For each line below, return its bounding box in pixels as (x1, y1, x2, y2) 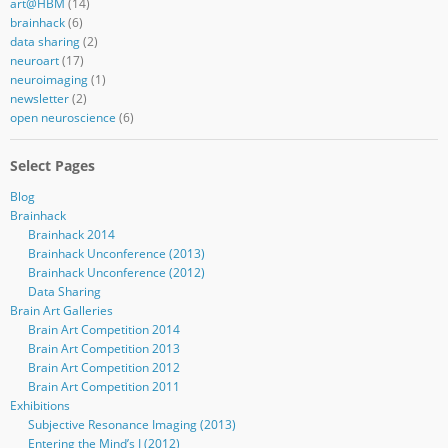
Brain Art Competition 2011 (27, 377, 180, 395)
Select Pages (9, 155, 95, 175)
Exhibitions (9, 396, 70, 414)
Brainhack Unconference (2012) (27, 263, 205, 281)
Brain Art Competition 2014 (27, 320, 180, 338)
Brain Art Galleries (9, 301, 113, 319)
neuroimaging (9, 70, 88, 88)
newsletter (9, 89, 69, 107)
